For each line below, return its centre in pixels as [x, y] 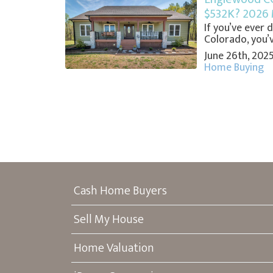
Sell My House [109, 220]
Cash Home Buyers [120, 191]
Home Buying [234, 68]
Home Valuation [114, 248]
